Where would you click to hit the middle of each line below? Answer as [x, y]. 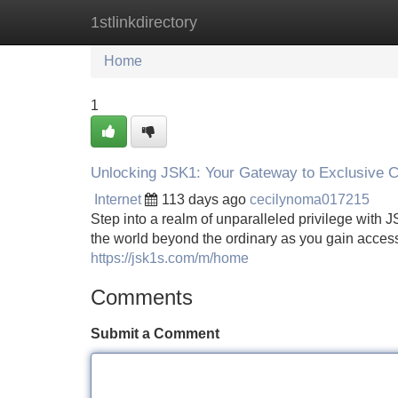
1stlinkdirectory [144, 22]
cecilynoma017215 [310, 199]
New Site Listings [237, 22]
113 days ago [204, 199]
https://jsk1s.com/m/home [170, 258]
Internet [118, 199]
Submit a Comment [155, 334]
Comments [142, 297]
